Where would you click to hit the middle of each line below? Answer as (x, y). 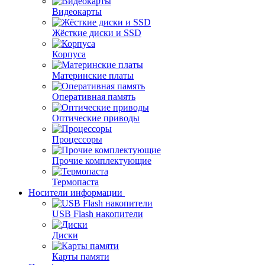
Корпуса (69, 54)
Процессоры (77, 139)
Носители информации (75, 193)
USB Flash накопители (98, 214)
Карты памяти (81, 256)
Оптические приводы (96, 118)
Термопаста (75, 182)
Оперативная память (94, 97)
